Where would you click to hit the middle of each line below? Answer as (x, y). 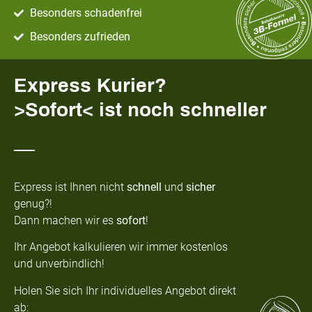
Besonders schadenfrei (86, 13)
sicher (201, 187)
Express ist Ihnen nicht (70, 187)
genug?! (33, 204)
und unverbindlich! (61, 264)
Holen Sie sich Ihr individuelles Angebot (111, 290)
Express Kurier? (90, 85)
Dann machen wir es (65, 220)
